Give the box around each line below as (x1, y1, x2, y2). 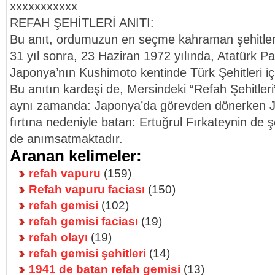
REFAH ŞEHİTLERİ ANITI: (10, 16, 154, 29)
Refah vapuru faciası (29, 182, 145, 196)
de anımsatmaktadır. (10, 132, 123, 145)
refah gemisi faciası (29, 214, 138, 228)
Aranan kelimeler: (10, 147, 142, 165)
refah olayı (29, 230, 88, 244)
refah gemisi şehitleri (29, 246, 146, 260)
